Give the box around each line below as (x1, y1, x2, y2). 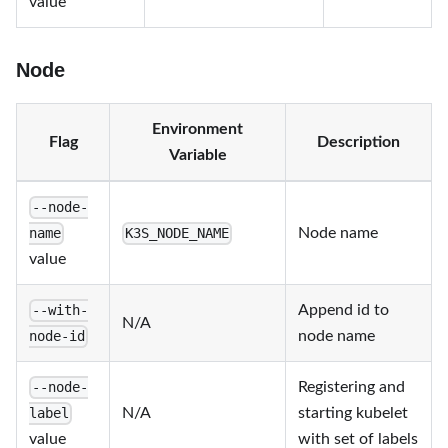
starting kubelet (298, 405, 408, 421)
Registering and (298, 379, 405, 395)
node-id (29, 328, 85, 345)
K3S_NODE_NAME (125, 225, 230, 242)
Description (317, 134, 400, 150)
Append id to (298, 302, 389, 318)
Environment (152, 121, 243, 137)
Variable (168, 147, 227, 163)
